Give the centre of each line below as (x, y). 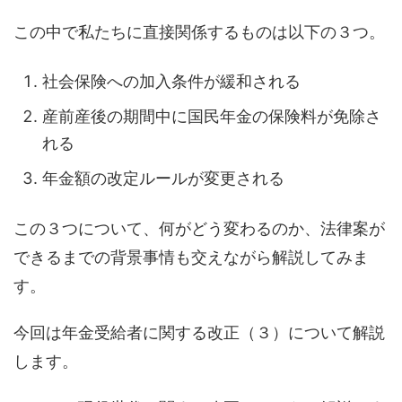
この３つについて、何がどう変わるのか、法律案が (199, 228)
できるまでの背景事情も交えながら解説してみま (191, 257)
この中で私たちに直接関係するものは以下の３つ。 (199, 31)
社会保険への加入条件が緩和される (171, 82)
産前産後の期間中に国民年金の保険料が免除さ (212, 117)
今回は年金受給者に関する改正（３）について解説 (199, 332)
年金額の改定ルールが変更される (163, 179)
